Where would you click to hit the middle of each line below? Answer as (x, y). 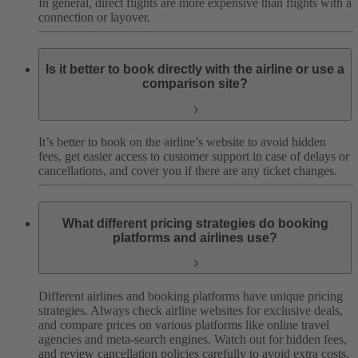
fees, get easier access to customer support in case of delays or (194, 157)
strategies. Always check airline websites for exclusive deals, (191, 311)
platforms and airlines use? (195, 237)
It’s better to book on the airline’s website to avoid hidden (182, 142)
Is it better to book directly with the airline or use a (195, 70)
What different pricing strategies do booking (195, 223)
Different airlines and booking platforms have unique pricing (191, 296)
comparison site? (195, 84)
